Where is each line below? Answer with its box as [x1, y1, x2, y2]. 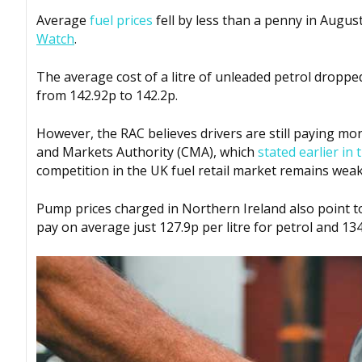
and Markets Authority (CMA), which [36, 143, 258, 162]
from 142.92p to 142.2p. [36, 86, 178, 105]
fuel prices [90, 11, 153, 30]
